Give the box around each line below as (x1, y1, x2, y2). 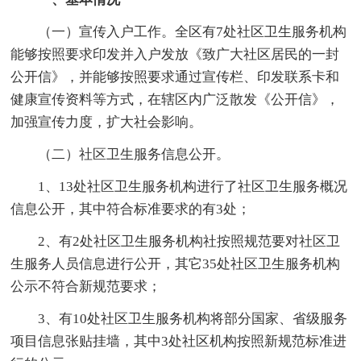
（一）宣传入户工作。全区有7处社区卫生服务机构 (10, 23, 347, 39)
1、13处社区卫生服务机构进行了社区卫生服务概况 (10, 178, 348, 194)
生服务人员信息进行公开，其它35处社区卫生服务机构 (10, 255, 341, 272)
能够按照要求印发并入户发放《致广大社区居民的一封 (10, 46, 340, 62)
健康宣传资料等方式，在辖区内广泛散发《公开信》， (10, 91, 340, 107)
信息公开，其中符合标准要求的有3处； (10, 201, 251, 217)
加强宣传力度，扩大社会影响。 (10, 114, 203, 130)
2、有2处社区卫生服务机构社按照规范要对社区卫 (10, 233, 341, 249)
